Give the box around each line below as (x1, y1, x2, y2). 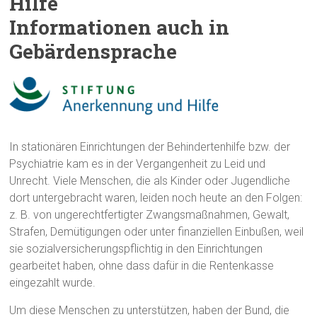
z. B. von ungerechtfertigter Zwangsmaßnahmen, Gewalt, (9, 207, 290, 221)
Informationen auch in (9, 13, 230, 40)
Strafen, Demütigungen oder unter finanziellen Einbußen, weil (9, 224, 304, 238)
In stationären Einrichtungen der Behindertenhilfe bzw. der (9, 139, 291, 154)
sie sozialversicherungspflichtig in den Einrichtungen (9, 241, 263, 255)
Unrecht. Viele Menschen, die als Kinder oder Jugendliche (9, 173, 291, 188)
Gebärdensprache (9, 38, 178, 64)
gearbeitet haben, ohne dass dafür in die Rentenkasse (9, 258, 275, 272)
